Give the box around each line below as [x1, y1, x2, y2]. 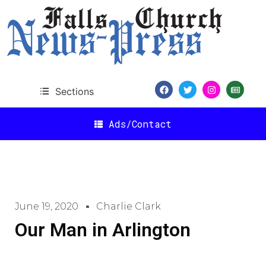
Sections [55, 85, 94, 97]
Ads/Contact [109, 117, 172, 130]
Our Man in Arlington [15, 218, 191, 241]
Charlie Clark [96, 201, 161, 212]
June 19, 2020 [15, 201, 78, 212]
